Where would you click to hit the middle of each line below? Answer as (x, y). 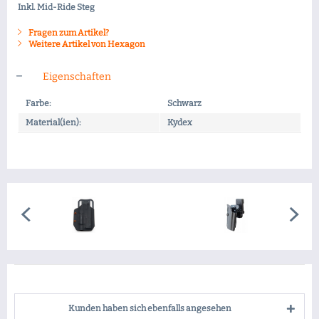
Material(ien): (53, 122)
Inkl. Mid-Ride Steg (57, 7)
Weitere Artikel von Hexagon (86, 44)
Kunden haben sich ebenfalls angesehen (150, 308)
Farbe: (38, 103)
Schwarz (184, 103)
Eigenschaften (77, 77)
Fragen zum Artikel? (68, 33)
